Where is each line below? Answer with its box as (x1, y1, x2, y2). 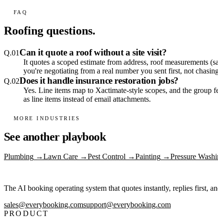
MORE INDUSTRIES (14, 115, 80, 121)
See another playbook (4, 130, 106, 143)
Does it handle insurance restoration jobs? (19, 75, 179, 86)
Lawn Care (43, 152, 78, 161)
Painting (135, 152, 161, 161)
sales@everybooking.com (4, 200, 83, 209)
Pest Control (88, 152, 126, 161)
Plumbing (4, 152, 34, 161)
